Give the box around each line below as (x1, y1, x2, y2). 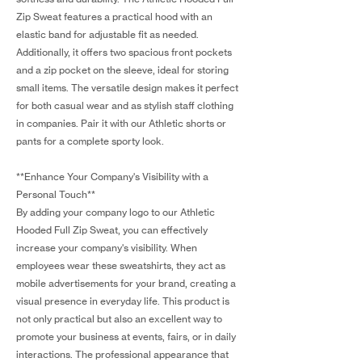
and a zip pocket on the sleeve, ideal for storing (16, 64, 229, 76)
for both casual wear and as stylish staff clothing (16, 99, 234, 112)
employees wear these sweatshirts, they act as (16, 259, 225, 271)
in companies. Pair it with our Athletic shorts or (16, 117, 226, 129)
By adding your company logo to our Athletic (16, 206, 215, 218)
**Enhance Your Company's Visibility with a (16, 170, 208, 183)
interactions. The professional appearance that (16, 348, 229, 360)
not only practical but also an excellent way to (16, 313, 222, 325)
